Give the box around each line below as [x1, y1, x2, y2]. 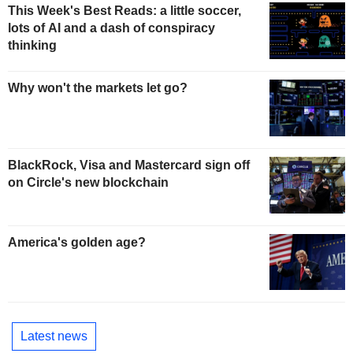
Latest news [20, 329, 87, 344]
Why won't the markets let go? [8, 80, 188, 95]
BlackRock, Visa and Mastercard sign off [8, 158, 250, 172]
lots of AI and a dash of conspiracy [8, 21, 215, 35]
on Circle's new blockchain [8, 175, 169, 189]
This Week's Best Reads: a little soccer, [8, 4, 241, 18]
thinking [8, 39, 57, 53]
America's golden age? [8, 235, 146, 249]
